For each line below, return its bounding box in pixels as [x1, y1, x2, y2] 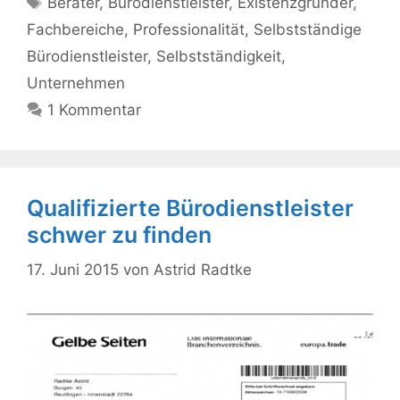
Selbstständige [254, 21, 362, 39]
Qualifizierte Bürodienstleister [27, 195, 354, 222]
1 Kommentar [47, 101, 142, 120]
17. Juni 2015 [27, 260, 119, 279]
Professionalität [133, 21, 245, 39]
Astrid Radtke [154, 260, 252, 279]
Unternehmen [27, 74, 125, 93]
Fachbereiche [27, 21, 124, 39]
